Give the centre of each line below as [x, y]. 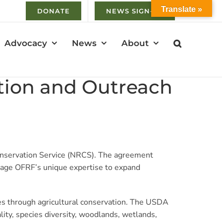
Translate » [182, 9]
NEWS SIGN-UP [135, 11]
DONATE [54, 11]
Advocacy [26, 43]
